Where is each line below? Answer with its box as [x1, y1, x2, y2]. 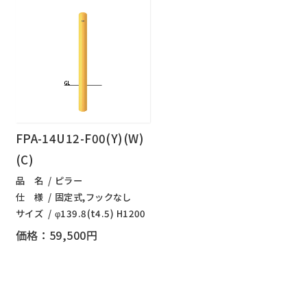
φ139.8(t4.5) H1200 [54, 207, 146, 221]
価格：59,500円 [15, 226, 98, 243]
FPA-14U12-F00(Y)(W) [15, 130, 145, 147]
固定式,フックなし [54, 191, 132, 204]
